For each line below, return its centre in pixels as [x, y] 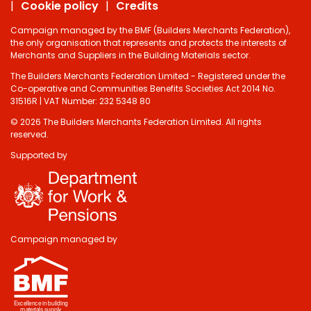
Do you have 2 [167, 173]
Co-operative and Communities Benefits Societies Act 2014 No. [143, 88]
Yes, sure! [172, 289]
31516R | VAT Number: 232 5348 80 [81, 101]
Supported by [39, 155]
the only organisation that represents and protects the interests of [149, 42]
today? [137, 251]
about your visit [175, 231]
